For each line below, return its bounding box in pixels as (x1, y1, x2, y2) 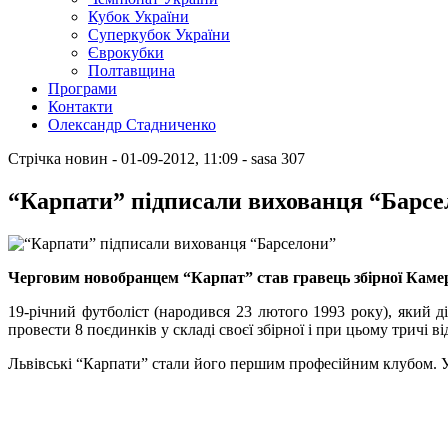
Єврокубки (88, 44, 164, 61)
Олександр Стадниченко (48, 116, 216, 133)
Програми (48, 80, 117, 97)
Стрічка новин (8, 150, 108, 167)
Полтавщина (88, 62, 175, 79)
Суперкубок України (88, 26, 230, 43)
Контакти (48, 98, 113, 115)
